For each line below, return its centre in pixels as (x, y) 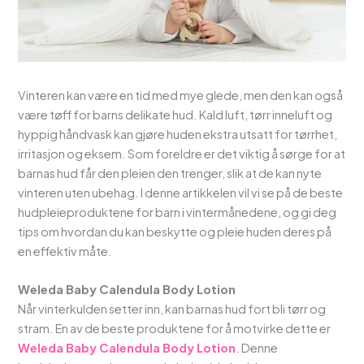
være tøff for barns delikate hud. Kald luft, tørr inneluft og (175, 115)
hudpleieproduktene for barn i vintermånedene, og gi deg (178, 212)
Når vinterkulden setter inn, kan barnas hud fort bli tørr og (172, 309)
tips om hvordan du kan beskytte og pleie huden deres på (175, 232)
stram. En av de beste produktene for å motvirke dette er (175, 329)
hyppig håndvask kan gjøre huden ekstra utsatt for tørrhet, (178, 134)
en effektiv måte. (65, 251)
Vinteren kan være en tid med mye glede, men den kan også (181, 95)
